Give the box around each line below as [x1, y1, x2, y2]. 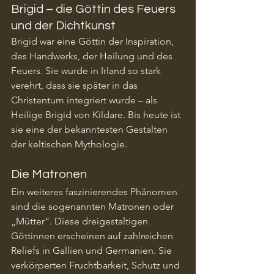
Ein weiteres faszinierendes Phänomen [11, 185, 180, 198]
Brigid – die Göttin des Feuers [11, 2, 178, 15]
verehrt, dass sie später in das [11, 79, 140, 91]
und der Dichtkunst [11, 19, 116, 32]
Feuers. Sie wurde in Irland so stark [11, 64, 163, 76]
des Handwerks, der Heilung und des [11, 50, 175, 62]
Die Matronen [11, 168, 87, 180]
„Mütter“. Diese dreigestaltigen [11, 215, 150, 227]
